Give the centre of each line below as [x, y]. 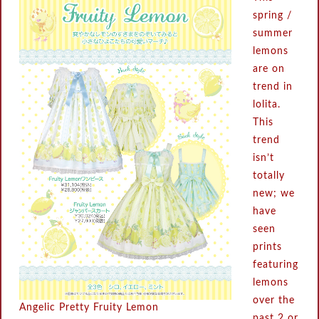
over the [274, 300]
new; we [274, 194]
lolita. [267, 105]
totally [269, 176]
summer [273, 33]
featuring [276, 265]
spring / [273, 16]
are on [269, 69]
